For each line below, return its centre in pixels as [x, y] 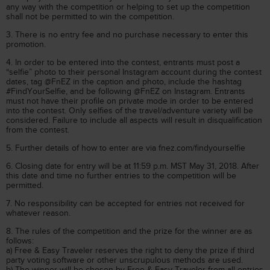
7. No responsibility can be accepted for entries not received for [125, 203]
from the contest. [38, 130]
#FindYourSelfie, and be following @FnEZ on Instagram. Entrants [126, 91]
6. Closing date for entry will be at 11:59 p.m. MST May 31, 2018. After [133, 166]
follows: [20, 241]
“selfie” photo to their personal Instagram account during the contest [134, 72]
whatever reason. [38, 213]
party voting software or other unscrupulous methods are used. [124, 260]
